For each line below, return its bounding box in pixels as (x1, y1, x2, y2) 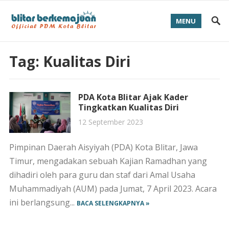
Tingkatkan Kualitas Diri (78, 102, 179, 113)
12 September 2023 (78, 117, 143, 127)
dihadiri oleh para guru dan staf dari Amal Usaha (9, 169, 195, 180)
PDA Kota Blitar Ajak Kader (78, 91, 188, 103)
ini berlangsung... (9, 197, 77, 208)
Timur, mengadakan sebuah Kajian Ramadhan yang (9, 155, 207, 167)
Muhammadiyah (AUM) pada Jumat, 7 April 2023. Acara (9, 183, 217, 194)
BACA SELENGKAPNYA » (76, 199, 150, 208)
